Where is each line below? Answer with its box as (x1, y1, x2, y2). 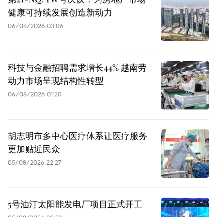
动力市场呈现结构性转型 (8, 74, 104, 86)
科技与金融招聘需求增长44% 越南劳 (8, 61, 147, 73)
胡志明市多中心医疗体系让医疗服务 (8, 129, 147, 141)
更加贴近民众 (8, 142, 60, 155)
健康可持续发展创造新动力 (8, 6, 112, 18)
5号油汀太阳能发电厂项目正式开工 (8, 198, 142, 210)
